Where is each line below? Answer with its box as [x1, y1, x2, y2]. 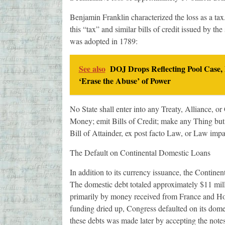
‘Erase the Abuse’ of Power [78, 75, 171, 87]
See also [78, 63, 105, 75]
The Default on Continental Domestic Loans [69, 147, 210, 158]
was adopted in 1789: [69, 36, 138, 47]
